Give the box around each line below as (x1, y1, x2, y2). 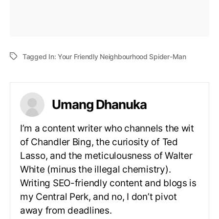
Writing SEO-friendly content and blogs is (20, 177, 197, 189)
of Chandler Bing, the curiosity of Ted (20, 136, 178, 148)
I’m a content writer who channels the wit (20, 122, 194, 134)
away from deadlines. (20, 204, 112, 216)
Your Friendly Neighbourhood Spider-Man (58, 52, 186, 61)
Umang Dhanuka (52, 96, 147, 112)
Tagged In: (22, 52, 58, 61)
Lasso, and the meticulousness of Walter (20, 150, 193, 161)
